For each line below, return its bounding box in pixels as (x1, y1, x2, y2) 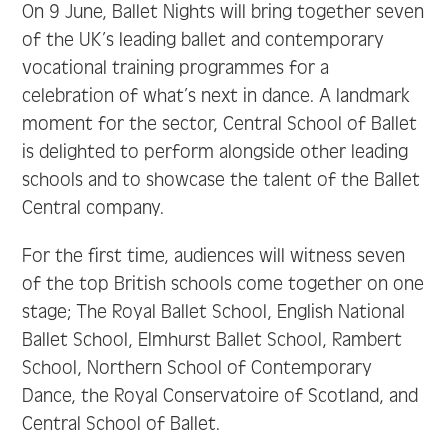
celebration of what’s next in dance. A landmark (22, 85, 411, 107)
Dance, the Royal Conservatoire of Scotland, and (22, 385, 419, 407)
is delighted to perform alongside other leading (22, 141, 409, 163)
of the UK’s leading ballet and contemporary (22, 29, 385, 51)
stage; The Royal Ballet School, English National (22, 301, 406, 323)
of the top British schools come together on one (22, 273, 425, 295)
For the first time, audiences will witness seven (22, 245, 406, 267)
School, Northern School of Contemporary (22, 357, 373, 379)
